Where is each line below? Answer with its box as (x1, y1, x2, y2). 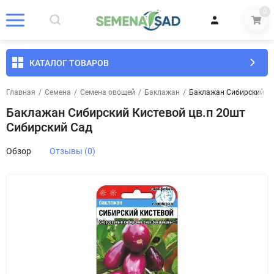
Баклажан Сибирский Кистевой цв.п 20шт (6, 105, 245, 120)
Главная (6, 88, 35, 97)
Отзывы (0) (50, 146, 95, 156)
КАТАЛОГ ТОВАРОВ (29, 57, 109, 68)
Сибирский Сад (6, 120, 92, 135)
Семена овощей (80, 88, 135, 97)
